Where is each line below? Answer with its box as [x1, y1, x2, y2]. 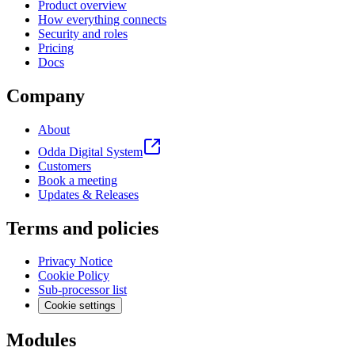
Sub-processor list [38, 283, 127, 297]
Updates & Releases [38, 187, 139, 201]
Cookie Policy [38, 269, 109, 283]
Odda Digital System [38, 144, 143, 158]
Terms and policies [6, 217, 158, 239]
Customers [38, 158, 91, 173]
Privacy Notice [38, 254, 113, 269]
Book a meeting [38, 173, 117, 187]
